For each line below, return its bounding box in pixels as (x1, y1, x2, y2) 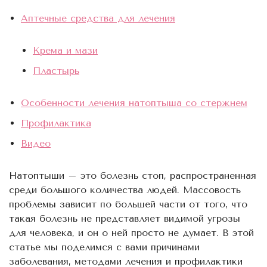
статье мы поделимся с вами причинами (9, 241, 200, 253)
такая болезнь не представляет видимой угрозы (9, 212, 240, 224)
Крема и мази (33, 44, 98, 56)
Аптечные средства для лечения (21, 12, 175, 24)
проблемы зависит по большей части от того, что (9, 198, 247, 210)
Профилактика (21, 117, 91, 129)
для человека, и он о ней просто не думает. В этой (9, 226, 254, 238)
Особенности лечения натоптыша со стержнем (21, 97, 247, 108)
